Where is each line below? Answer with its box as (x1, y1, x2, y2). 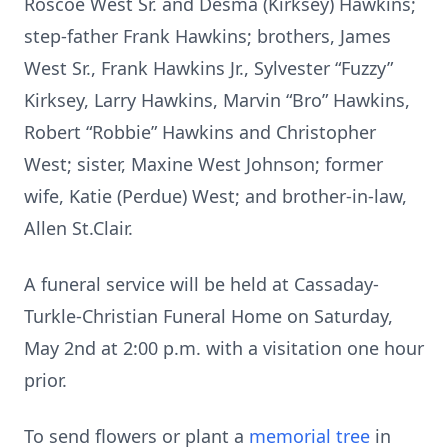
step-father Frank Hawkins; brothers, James (24, 24, 391, 48)
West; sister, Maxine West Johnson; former (24, 152, 383, 176)
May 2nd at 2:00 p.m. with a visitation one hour (24, 336, 424, 360)
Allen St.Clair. (24, 216, 133, 240)
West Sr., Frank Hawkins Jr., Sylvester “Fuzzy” (24, 56, 393, 80)
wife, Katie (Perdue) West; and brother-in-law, (24, 184, 407, 208)
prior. (24, 368, 72, 392)
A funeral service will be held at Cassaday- (24, 272, 379, 296)
